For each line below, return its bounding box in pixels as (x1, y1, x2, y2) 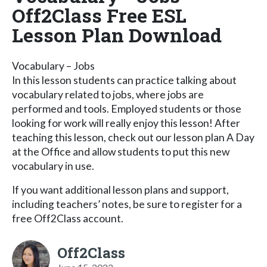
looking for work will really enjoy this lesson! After (12, 116, 240, 129)
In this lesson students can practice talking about (12, 73, 237, 86)
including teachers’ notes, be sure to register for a (12, 197, 242, 210)
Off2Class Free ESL (12, 2, 187, 28)
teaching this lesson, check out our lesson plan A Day (12, 131, 254, 144)
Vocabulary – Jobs (12, 59, 95, 72)
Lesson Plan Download (12, 21, 222, 48)
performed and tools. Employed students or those (12, 102, 241, 115)
